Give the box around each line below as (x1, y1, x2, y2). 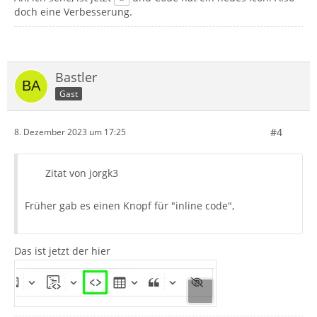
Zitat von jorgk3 (45, 166, 118, 180)
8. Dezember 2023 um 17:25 (14, 126, 126, 139)
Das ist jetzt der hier (14, 243, 110, 258)
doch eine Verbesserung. (14, 4, 132, 18)
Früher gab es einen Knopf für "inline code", (25, 198, 234, 212)
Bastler (55, 68, 97, 86)
